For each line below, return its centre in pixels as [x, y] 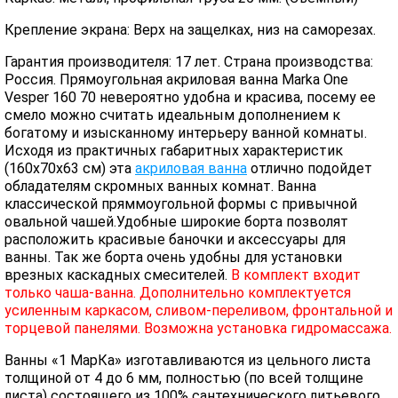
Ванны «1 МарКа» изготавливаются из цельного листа [187, 360]
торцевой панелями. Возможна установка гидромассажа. [198, 328]
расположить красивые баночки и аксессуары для [175, 239]
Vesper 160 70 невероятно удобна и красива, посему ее [190, 97]
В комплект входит [296, 275]
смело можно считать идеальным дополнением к [172, 115]
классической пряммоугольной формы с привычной [181, 204]
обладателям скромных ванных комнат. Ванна [160, 186]
